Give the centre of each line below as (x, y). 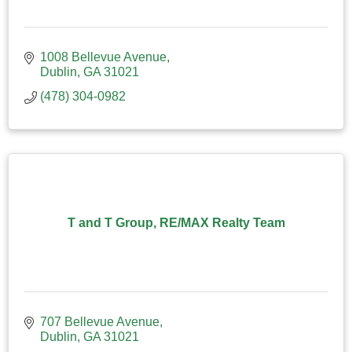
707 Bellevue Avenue (100, 321)
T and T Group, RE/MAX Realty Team (176, 222)
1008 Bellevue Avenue (103, 57)
